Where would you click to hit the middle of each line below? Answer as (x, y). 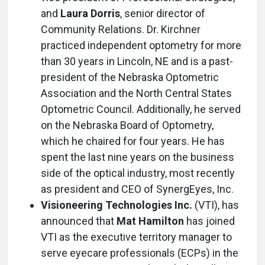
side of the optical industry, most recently (138, 173)
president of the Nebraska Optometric (130, 77)
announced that (79, 221)
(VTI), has (216, 205)
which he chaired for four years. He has (133, 141)
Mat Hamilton (150, 221)
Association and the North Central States (136, 93)
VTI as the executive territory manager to (136, 237)
